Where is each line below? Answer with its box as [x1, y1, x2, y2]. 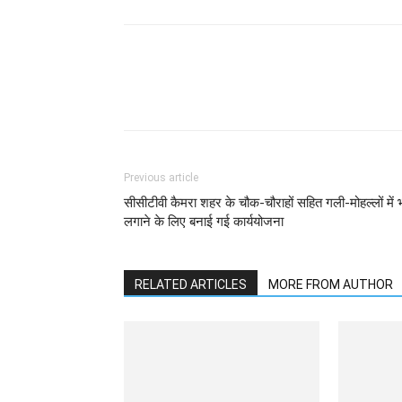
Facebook [293, 86, 337, 100]
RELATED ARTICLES [135, 277, 247, 293]
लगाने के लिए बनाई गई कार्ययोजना [124, 214, 284, 231]
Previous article [124, 171, 198, 185]
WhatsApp [178, 86, 225, 100]
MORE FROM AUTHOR [268, 277, 393, 293]
